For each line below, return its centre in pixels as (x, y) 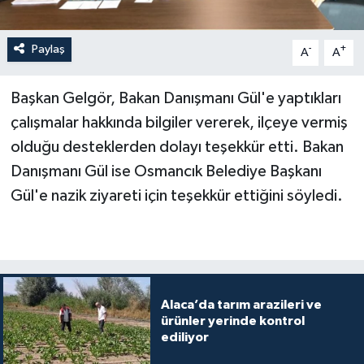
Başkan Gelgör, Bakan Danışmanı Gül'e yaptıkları (175, 98)
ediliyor (184, 337)
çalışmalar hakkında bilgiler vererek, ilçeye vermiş (179, 122)
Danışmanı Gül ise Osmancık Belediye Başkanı (166, 171)
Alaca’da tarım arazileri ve (241, 304)
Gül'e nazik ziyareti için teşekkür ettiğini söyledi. (176, 195)
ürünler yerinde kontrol (232, 321)
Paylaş (48, 49)
